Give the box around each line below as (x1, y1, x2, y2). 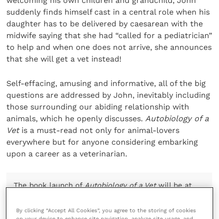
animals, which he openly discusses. (6, 113, 146, 123)
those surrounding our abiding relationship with (6, 102, 190, 111)
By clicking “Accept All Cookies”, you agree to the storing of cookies (16, 207, 197, 214)
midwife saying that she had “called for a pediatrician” (6, 30, 213, 40)
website (14, 209, 43, 218)
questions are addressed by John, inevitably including (6, 90, 211, 100)
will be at (158, 181, 192, 190)
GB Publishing (128, 199, 177, 209)
